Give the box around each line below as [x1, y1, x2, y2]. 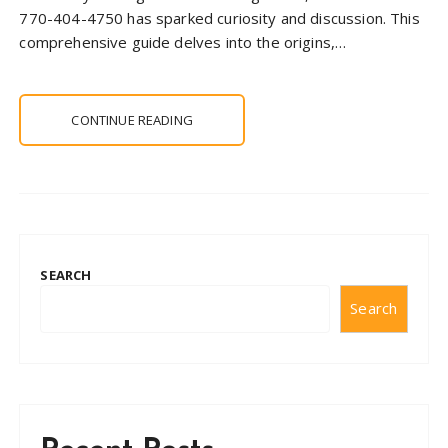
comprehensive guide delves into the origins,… [19, 31, 347, 52]
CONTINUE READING [71, 110, 193, 129]
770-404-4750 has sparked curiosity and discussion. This [19, 7, 420, 28]
